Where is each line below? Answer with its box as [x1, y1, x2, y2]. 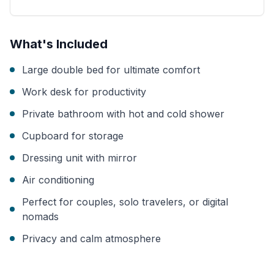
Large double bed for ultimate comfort [22, 64, 200, 76]
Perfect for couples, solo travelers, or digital [22, 196, 228, 208]
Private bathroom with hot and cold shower [22, 108, 224, 120]
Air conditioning [22, 174, 94, 186]
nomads [22, 210, 59, 223]
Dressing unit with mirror [22, 152, 137, 164]
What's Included [10, 37, 108, 51]
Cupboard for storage [22, 130, 124, 142]
